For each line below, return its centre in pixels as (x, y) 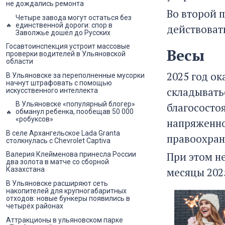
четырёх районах (35, 206)
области (20, 62)
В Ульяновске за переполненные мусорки (75, 75)
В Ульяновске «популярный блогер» (75, 104)
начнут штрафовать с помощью (59, 83)
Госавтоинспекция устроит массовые (68, 46)
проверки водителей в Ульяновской (66, 54)
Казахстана (25, 170)
